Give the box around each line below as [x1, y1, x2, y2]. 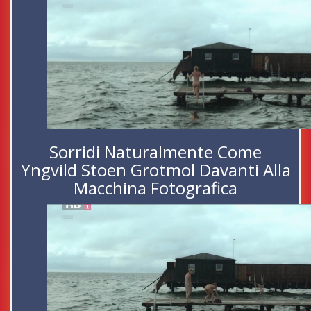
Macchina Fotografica [74, 176, 237, 200]
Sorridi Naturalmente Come [49, 140, 262, 164]
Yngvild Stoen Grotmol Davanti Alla [20, 158, 291, 182]
